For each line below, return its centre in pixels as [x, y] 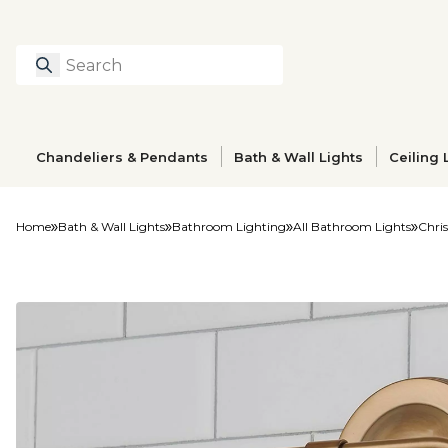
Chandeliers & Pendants [122, 156]
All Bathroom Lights [352, 226]
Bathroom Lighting [229, 226]
